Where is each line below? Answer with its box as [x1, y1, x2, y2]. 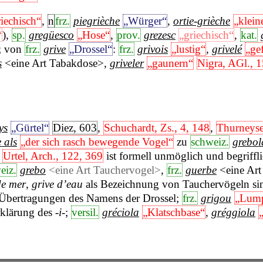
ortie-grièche [173, 14, 230, 27]
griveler [110, 56, 144, 69]
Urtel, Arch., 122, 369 [3, 150, 103, 163]
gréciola [102, 206, 139, 219]
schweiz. [191, 136, 229, 149]
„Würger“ [123, 14, 167, 27]
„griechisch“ [179, 28, 234, 41]
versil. [72, 206, 99, 219]
